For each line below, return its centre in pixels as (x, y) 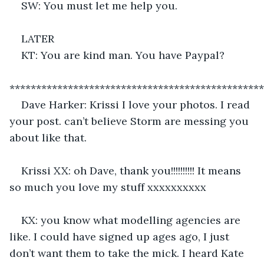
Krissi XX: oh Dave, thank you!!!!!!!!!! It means (133, 170)
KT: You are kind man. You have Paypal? (123, 55)
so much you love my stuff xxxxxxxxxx (108, 187)
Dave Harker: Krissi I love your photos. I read (137, 104)
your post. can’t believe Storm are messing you (131, 121)
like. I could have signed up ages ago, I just (121, 236)
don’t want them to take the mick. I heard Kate (128, 253)
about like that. (48, 137)
